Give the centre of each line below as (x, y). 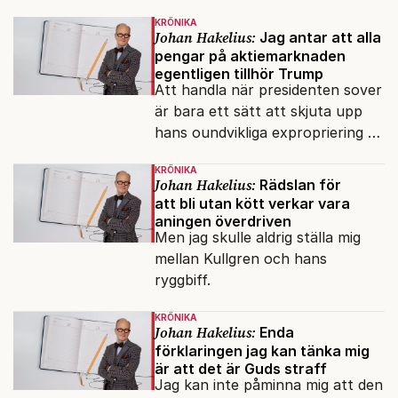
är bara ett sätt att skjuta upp (258, 111)
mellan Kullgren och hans (240, 259)
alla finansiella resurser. (234, 154)
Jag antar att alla (318, 38)
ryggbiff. (182, 280)
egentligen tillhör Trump (239, 74)
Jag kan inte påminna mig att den (268, 385)
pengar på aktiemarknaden (250, 56)
